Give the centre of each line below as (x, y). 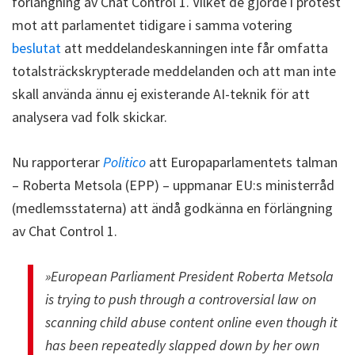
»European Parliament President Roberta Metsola (189, 276)
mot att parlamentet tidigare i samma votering (152, 25)
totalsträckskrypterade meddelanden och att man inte (174, 71)
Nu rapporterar (57, 162)
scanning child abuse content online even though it (191, 322)
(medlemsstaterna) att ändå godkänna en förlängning (172, 208)
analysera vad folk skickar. (90, 116)
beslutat (36, 48)
